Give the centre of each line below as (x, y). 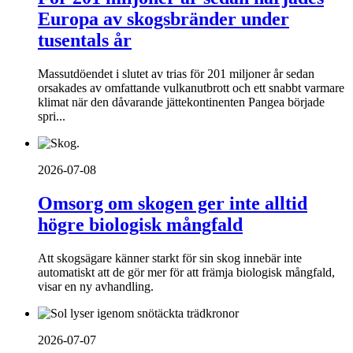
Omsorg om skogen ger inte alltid (173, 203)
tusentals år (85, 41)
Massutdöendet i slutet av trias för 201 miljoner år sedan (176, 73)
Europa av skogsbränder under (163, 19)
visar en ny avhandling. (96, 286)
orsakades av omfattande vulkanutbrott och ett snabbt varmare (191, 87)
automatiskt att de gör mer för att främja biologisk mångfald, (186, 272)
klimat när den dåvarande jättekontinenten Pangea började (181, 102)
